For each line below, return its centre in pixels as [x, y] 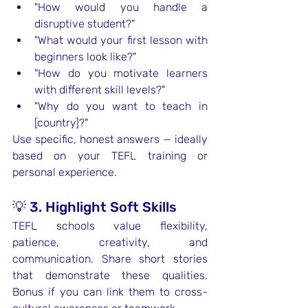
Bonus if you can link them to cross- [110, 292]
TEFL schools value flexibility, [110, 226]
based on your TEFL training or [110, 156]
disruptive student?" [85, 24]
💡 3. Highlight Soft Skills [95, 207]
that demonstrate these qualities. [110, 275]
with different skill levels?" [100, 90]
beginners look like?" [85, 57]
